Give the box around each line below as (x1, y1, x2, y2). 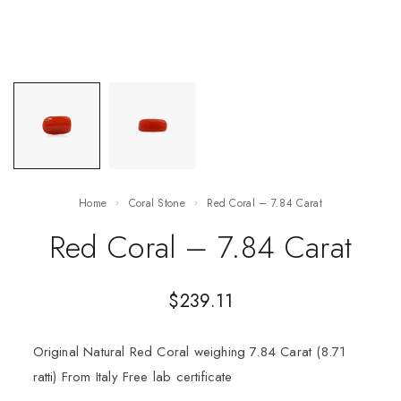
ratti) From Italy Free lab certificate (32, 366, 233, 387)
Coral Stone (135, 195, 185, 211)
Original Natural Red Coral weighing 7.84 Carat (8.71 (32, 341, 346, 362)
